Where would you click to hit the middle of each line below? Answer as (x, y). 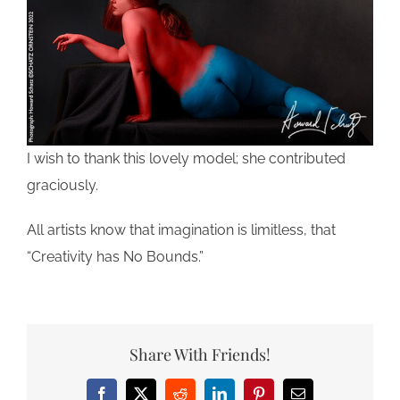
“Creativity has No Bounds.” (115, 257)
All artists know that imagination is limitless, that (181, 230)
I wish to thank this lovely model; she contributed (186, 159)
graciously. (62, 186)
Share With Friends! (200, 354)
